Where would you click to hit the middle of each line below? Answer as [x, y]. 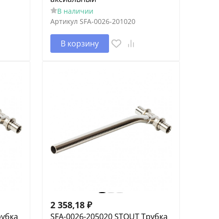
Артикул [64, 21]
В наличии [75, 11]
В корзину [79, 43]
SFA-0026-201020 [107, 21]
